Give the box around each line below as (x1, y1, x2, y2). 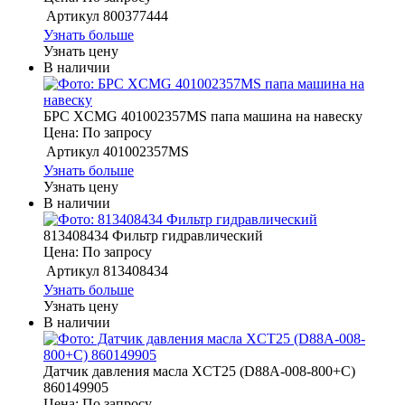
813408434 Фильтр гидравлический (43, 227, 263, 243)
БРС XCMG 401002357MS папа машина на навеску (43, 108, 363, 124)
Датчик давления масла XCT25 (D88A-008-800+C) (43, 363, 355, 379)
